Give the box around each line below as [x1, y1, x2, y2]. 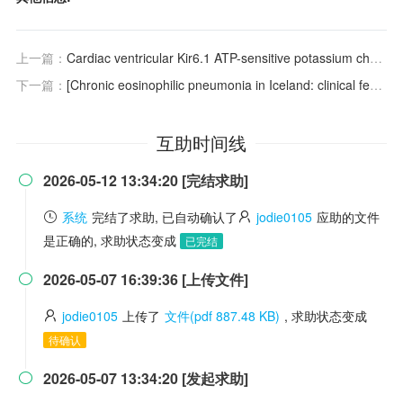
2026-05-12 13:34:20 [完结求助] [43, 170, 248, 191]
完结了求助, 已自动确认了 [92, 208, 237, 226]
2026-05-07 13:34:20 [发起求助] [43, 368, 248, 389]
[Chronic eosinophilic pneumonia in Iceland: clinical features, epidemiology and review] [67, 76, 370, 94]
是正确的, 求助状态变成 [43, 231, 180, 249]
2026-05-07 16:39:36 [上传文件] [43, 269, 248, 290]
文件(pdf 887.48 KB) [165, 307, 280, 325]
